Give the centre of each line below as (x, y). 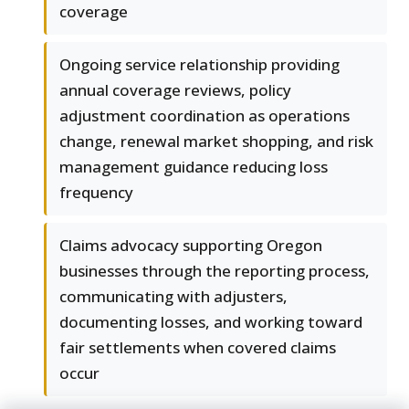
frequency (96, 192)
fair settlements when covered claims (198, 347)
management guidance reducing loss (194, 166)
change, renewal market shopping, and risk (216, 141)
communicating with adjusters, (173, 296)
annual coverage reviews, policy (175, 89)
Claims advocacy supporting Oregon (191, 245)
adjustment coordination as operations (204, 115)
